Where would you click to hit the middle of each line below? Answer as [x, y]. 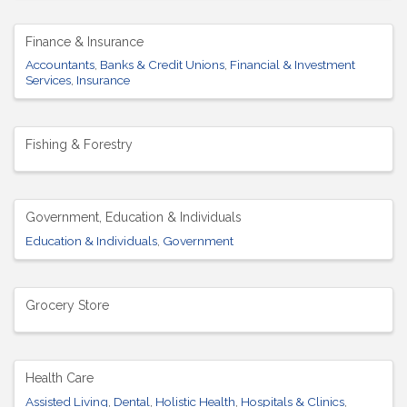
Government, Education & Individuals [134, 218]
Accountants [60, 65]
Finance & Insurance [84, 41]
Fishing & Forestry [79, 145]
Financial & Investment [293, 65]
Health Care [60, 377]
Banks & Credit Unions [162, 65]
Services [48, 80]
